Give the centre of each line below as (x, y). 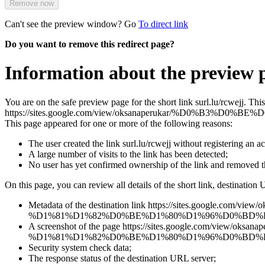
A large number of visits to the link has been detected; (128, 154)
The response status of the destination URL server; (122, 258)
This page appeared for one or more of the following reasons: (119, 123)
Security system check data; (80, 247)
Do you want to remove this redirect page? (90, 44)
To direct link (163, 24)
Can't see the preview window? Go (72, 24)
